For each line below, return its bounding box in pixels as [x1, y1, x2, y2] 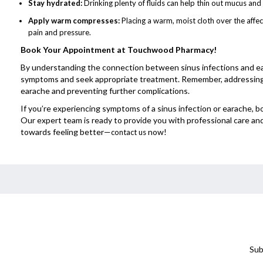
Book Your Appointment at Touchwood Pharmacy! [21, 44, 217, 55]
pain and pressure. [28, 27, 91, 37]
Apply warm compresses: [28, 15, 122, 25]
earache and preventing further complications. [21, 85, 190, 96]
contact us [111, 127, 146, 137]
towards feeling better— [21, 126, 111, 137]
